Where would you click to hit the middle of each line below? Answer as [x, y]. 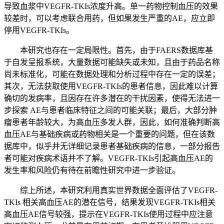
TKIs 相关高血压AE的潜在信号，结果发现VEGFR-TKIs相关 [110, 202]
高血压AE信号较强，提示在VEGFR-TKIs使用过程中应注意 [108, 214]
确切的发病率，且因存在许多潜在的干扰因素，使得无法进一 [112, 98]
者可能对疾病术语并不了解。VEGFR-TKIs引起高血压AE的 [108, 158]
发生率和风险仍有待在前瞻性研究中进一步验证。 [92, 170]
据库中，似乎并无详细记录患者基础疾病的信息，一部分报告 [112, 146]
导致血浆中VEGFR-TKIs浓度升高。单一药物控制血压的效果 [111, 6]
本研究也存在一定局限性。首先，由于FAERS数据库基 [116, 50]
